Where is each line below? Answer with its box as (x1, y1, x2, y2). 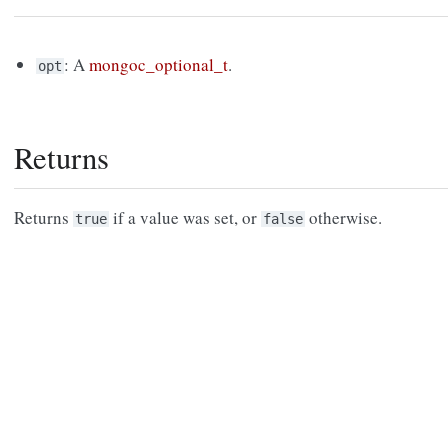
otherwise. (305, 206, 382, 230)
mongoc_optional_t (89, 53, 229, 77)
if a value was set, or (109, 206, 261, 230)
